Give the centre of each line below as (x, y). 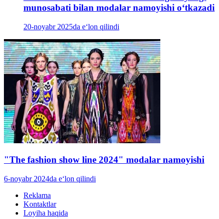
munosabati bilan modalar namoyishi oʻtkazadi (119, 8)
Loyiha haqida (46, 213)
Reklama (37, 195)
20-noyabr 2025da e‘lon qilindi (71, 27)
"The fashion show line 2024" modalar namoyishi (104, 159)
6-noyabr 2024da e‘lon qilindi (50, 178)
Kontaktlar (40, 204)
